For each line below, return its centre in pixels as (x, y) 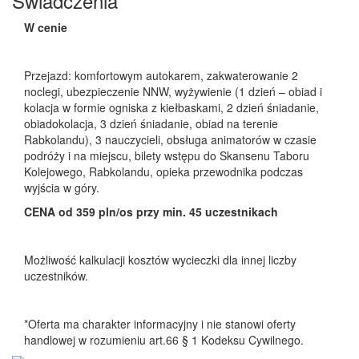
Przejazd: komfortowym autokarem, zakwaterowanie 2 (161, 75)
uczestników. (56, 275)
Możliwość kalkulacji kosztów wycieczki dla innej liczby (160, 259)
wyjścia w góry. (62, 187)
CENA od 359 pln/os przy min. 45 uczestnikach (151, 211)
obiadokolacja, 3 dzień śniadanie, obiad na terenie (151, 123)
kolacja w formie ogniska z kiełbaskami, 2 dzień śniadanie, (171, 107)
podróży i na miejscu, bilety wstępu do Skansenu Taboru (167, 155)
